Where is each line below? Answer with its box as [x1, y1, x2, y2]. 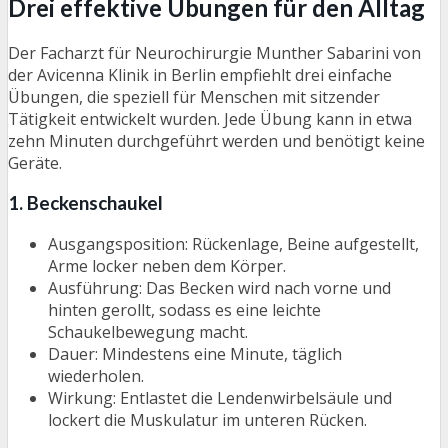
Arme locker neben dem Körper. [48, 255, 286, 278]
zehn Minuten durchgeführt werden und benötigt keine [8, 129, 425, 152]
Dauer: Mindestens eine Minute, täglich [48, 343, 342, 366]
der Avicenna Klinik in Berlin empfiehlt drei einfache [8, 63, 392, 86]
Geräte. [8, 151, 62, 174]
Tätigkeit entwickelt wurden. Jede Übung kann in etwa [8, 107, 412, 130]
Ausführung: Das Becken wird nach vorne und [48, 277, 391, 300]
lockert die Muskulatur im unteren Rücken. [48, 409, 367, 432]
